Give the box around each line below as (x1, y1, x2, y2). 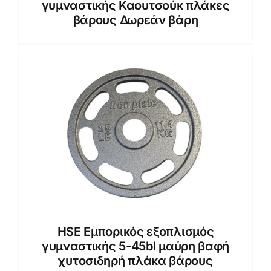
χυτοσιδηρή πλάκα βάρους (58, 253, 213, 268)
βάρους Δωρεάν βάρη (73, 12, 198, 27)
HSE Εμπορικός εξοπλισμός (57, 224, 214, 239)
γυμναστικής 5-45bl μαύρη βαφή (41, 238, 230, 253)
